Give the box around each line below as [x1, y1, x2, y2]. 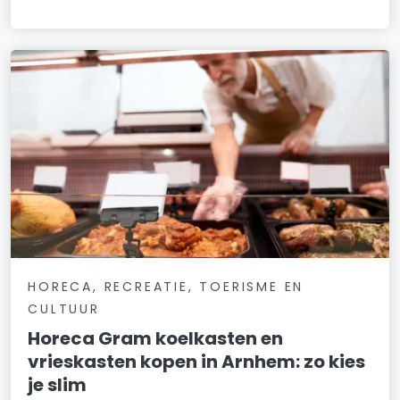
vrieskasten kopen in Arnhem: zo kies [28, 349, 366, 375]
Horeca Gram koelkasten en [28, 326, 284, 352]
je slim [28, 372, 87, 398]
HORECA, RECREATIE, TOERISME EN [28, 278, 304, 296]
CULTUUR [28, 300, 100, 319]
